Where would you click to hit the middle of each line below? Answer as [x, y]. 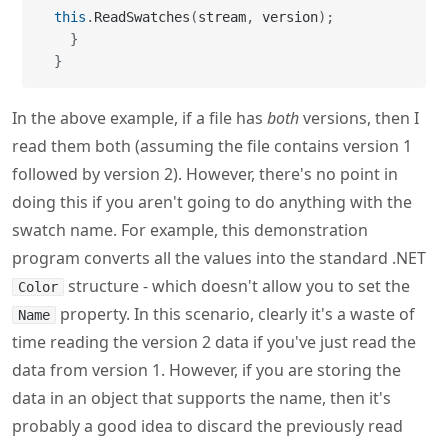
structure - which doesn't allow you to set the [237, 286]
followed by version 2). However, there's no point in [205, 174]
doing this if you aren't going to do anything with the [212, 202]
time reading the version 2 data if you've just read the [214, 342]
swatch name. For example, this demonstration [190, 230]
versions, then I [359, 118]
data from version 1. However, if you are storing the [206, 370]
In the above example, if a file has [139, 118]
